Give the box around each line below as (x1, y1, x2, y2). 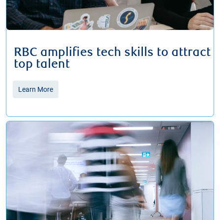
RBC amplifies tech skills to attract (14, 45, 211, 60)
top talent (14, 57, 73, 72)
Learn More (18, 85, 53, 94)
